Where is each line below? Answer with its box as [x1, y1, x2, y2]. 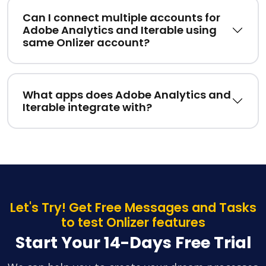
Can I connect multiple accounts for [23, 10, 220, 26]
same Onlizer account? [23, 35, 150, 50]
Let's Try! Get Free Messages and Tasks [9, 199, 256, 217]
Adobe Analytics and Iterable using [23, 23, 217, 38]
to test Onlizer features [61, 214, 205, 232]
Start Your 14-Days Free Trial [15, 232, 251, 254]
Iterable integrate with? [23, 100, 152, 115]
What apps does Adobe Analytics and [23, 87, 231, 103]
